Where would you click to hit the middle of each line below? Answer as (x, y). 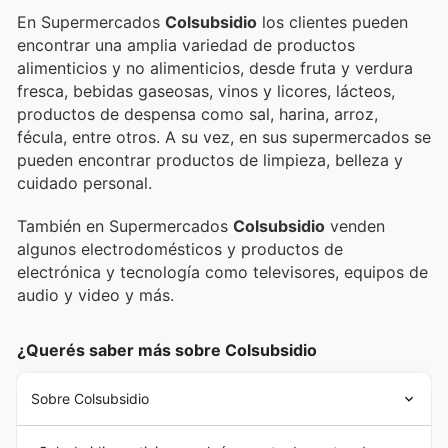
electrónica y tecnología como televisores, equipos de (222, 271)
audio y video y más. (95, 294)
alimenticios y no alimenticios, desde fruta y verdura (215, 68)
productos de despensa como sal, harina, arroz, (197, 114)
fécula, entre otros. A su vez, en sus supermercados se (224, 137)
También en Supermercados (125, 225)
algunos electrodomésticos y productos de (180, 248)
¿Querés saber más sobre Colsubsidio (167, 349)
